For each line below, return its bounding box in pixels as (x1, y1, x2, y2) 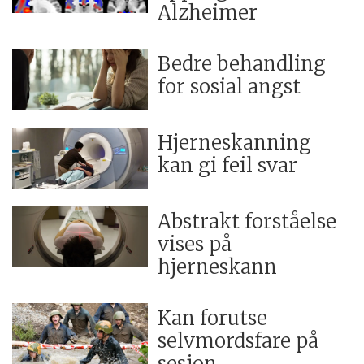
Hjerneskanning (158, 129, 312, 155)
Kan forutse (158, 305, 268, 331)
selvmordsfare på (158, 327, 319, 353)
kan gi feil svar (158, 152, 298, 178)
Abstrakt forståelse (158, 209, 337, 234)
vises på (158, 232, 232, 257)
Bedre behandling (158, 50, 327, 76)
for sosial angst (158, 73, 301, 99)
